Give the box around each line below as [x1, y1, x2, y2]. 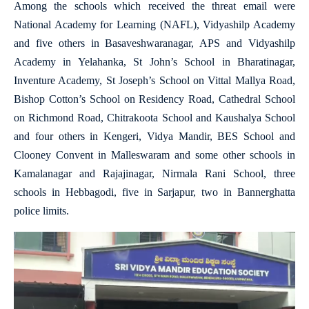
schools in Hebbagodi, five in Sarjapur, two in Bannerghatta [14, 186, 295, 199]
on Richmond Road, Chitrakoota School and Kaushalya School [14, 112, 295, 124]
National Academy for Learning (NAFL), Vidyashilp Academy [14, 19, 295, 31]
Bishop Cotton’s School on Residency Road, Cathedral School [14, 93, 295, 106]
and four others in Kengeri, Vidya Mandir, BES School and [14, 130, 295, 143]
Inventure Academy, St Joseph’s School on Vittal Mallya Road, [14, 74, 295, 87]
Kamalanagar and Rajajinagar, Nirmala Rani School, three [14, 168, 295, 180]
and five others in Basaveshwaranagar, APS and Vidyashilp [14, 37, 295, 50]
